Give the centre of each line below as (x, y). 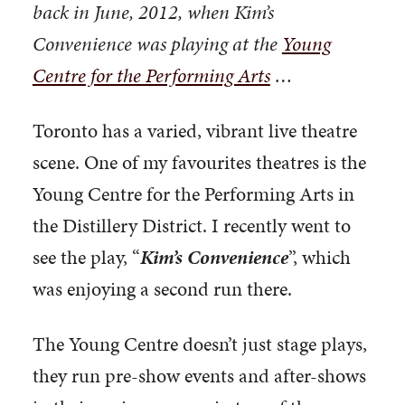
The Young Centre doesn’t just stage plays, (199, 344)
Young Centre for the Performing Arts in (193, 193)
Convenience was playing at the (157, 43)
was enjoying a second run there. (162, 288)
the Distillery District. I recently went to (191, 225)
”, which (319, 257)
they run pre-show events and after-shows (199, 375)
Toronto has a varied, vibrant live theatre (194, 130)
